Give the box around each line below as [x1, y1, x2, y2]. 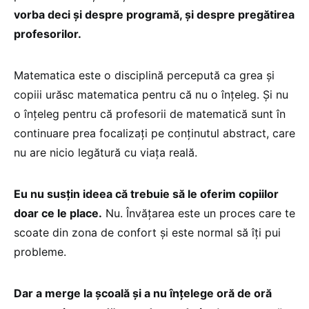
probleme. [14, 245, 66, 259]
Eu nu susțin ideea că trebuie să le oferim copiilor [14, 187, 279, 201]
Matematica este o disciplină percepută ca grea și [14, 68, 275, 83]
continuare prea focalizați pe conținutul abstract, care [14, 126, 295, 141]
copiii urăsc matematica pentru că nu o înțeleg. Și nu [14, 88, 288, 102]
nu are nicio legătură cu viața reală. [14, 146, 197, 160]
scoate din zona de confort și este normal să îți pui [14, 226, 281, 240]
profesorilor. [14, 27, 81, 41]
